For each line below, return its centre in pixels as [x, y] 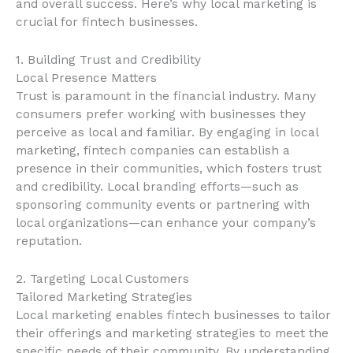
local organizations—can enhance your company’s [166, 223]
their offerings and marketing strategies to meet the [172, 333]
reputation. [49, 241]
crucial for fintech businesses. [107, 22]
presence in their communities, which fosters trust [169, 168]
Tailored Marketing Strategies [104, 297]
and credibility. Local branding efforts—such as [157, 186]
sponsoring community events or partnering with [163, 204]
